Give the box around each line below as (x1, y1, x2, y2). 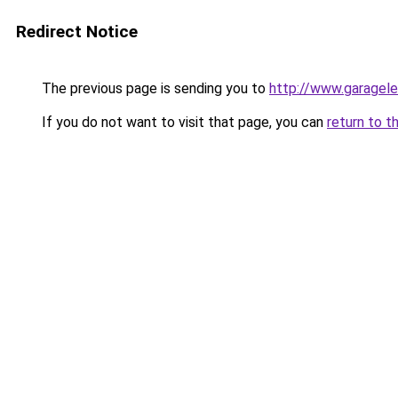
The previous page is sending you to (38, 80, 269, 97)
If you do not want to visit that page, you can (38, 114, 327, 131)
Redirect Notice (16, 21, 138, 42)
